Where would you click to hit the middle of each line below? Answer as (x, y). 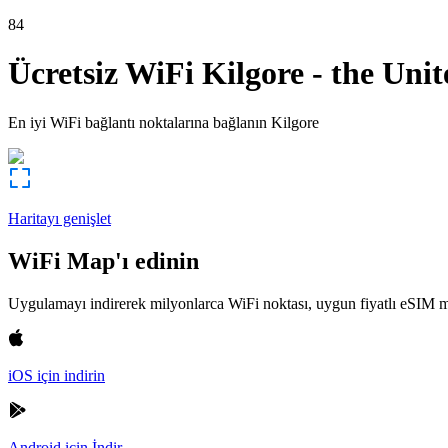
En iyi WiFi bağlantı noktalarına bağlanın (137, 122)
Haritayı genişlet (59, 218)
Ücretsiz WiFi (101, 73)
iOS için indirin (56, 375)
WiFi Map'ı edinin (103, 260)
